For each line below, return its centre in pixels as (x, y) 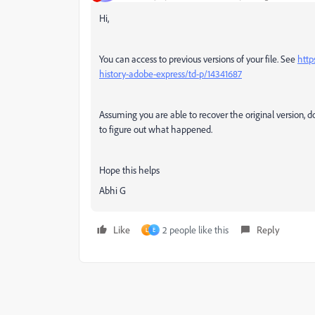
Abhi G (112, 190)
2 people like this (195, 230)
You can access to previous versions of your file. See (198, 59)
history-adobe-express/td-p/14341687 (171, 73)
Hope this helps (129, 170)
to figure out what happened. (156, 129)
